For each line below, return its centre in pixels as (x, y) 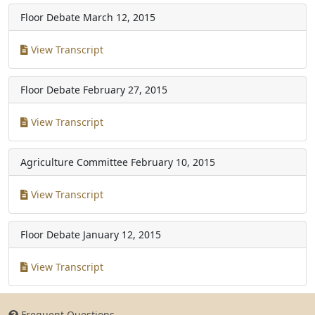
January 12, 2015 (122, 234)
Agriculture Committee (74, 162)
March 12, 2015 (119, 17)
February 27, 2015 (125, 89)
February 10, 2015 (173, 162)
